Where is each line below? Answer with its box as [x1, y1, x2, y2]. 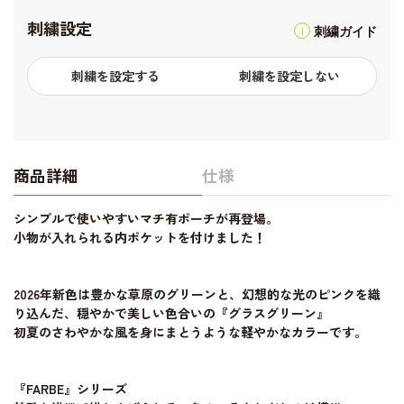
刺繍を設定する [70, 67, 160, 86]
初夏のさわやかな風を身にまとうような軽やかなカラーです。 [14, 323, 367, 342]
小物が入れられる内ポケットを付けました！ [14, 228, 266, 247]
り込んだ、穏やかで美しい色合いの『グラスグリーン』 [14, 304, 329, 323]
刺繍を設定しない [238, 67, 340, 86]
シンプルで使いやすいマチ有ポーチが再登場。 [14, 209, 279, 228]
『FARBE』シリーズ [14, 380, 127, 399]
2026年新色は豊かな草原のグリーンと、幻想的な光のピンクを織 [14, 285, 381, 304]
